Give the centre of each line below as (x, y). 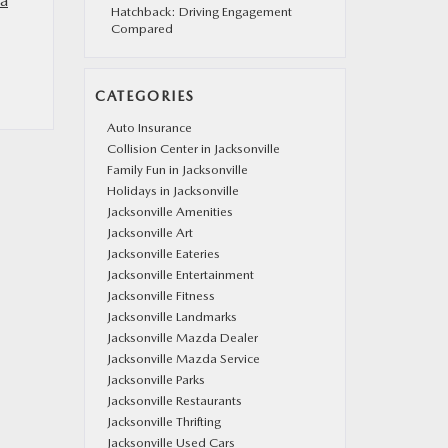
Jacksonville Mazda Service (183, 358)
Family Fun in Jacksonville (177, 169)
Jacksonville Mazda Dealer (182, 337)
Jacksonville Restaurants (174, 400)
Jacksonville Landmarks (171, 316)
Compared (141, 28)
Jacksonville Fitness (160, 295)
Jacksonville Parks (155, 379)
